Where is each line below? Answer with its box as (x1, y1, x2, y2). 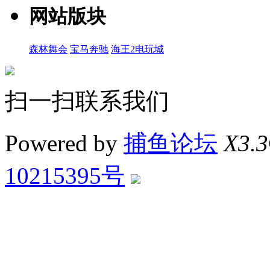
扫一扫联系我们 (5, 88, 169, 115)
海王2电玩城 (111, 44, 164, 55)
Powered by (5, 130, 124, 157)
